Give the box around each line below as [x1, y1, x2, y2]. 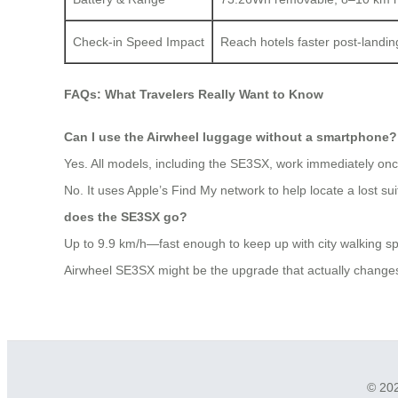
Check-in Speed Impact [73, 34, 204, 49]
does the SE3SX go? [64, 210, 187, 225]
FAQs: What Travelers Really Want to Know [64, 86, 323, 101]
